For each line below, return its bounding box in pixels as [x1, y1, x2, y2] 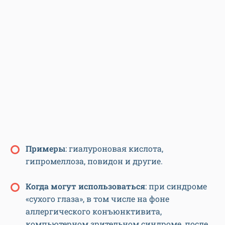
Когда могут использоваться [26, 181, 145, 192]
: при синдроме [145, 181, 207, 192]
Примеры [26, 143, 65, 154]
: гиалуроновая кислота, [65, 143, 163, 154]
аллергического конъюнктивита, [26, 206, 162, 217]
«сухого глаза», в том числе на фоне [26, 193, 169, 204]
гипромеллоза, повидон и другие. [26, 156, 163, 167]
